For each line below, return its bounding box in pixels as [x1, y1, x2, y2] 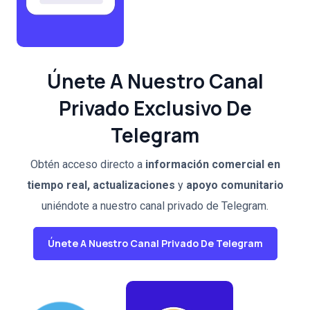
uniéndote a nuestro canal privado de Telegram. [42, 199, 268, 212]
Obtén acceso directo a [30, 157, 145, 171]
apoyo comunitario [185, 178, 284, 192]
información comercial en [145, 157, 280, 171]
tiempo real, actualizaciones [26, 178, 175, 192]
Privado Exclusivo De [58, 94, 252, 121]
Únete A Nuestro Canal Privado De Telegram [47, 236, 263, 250]
